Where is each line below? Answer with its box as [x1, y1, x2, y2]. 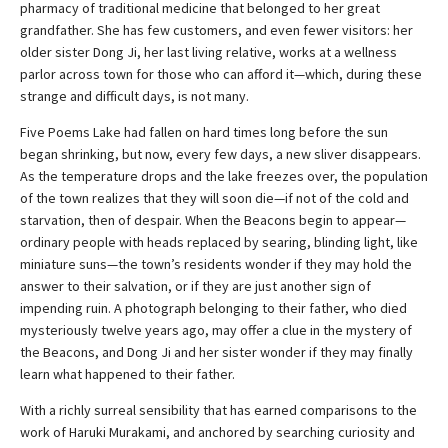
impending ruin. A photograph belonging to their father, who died [20, 298, 407, 317]
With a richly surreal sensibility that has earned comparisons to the [20, 400, 417, 419]
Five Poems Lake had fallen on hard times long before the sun [20, 122, 388, 141]
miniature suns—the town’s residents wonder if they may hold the [20, 254, 412, 273]
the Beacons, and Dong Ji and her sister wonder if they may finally [20, 342, 413, 361]
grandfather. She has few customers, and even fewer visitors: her [20, 20, 413, 39]
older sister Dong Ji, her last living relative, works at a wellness [20, 42, 397, 61]
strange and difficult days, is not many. [20, 86, 249, 105]
